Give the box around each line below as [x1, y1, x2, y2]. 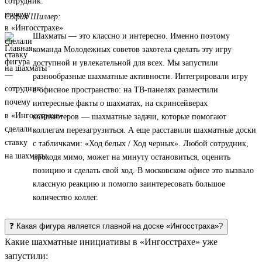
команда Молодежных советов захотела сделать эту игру [33, 44, 232, 54]
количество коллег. [33, 192, 98, 202]
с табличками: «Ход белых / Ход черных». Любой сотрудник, [33, 139, 249, 148]
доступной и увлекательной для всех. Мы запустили [33, 58, 218, 67]
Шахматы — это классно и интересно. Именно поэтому [33, 31, 230, 40]
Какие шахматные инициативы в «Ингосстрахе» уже [5, 236, 218, 247]
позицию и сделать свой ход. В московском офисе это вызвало [33, 166, 254, 175]
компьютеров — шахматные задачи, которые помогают [33, 112, 226, 121]
